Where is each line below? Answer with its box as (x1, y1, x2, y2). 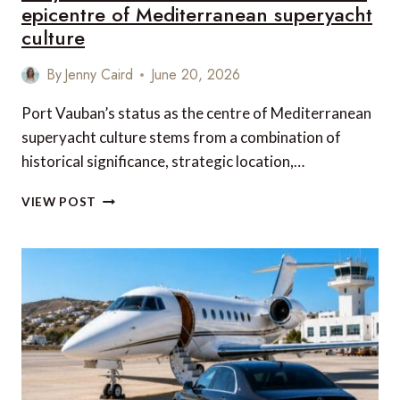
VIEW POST (21, 195, 97, 209)
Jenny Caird (64, 64, 134, 85)
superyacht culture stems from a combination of (21, 128, 341, 146)
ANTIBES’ (96, 208, 156, 222)
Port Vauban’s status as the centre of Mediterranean (21, 104, 371, 122)
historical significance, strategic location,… (21, 152, 304, 171)
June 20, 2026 (151, 64, 241, 85)
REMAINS (96, 264, 155, 279)
